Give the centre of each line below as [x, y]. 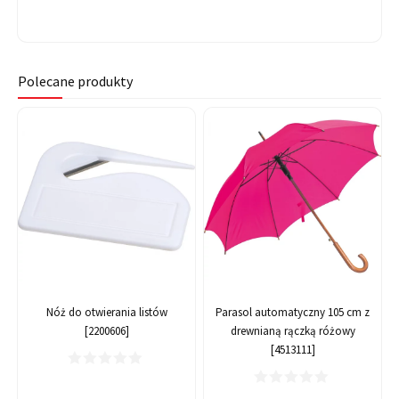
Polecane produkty [75, 81]
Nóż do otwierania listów [106, 313]
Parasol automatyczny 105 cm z [293, 313]
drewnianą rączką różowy [293, 331]
